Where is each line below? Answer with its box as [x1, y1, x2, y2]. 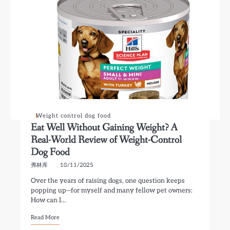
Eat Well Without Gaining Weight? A [31, 121, 178, 135]
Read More [31, 214, 60, 221]
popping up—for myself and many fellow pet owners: [31, 186, 193, 195]
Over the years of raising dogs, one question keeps [31, 177, 185, 185]
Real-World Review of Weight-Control [31, 133, 182, 147]
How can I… [31, 196, 66, 204]
